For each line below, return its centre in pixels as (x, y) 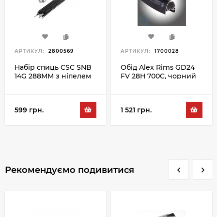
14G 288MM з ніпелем (53, 76)
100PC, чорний (41, 85)
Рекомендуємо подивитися (70, 170)
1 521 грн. (136, 110)
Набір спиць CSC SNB (53, 67)
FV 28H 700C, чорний (158, 76)
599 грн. (29, 110)
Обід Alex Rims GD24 (158, 67)
